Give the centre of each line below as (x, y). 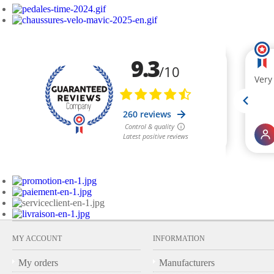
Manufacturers (187, 263)
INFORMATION (179, 239)
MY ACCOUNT (37, 239)
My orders (38, 263)
